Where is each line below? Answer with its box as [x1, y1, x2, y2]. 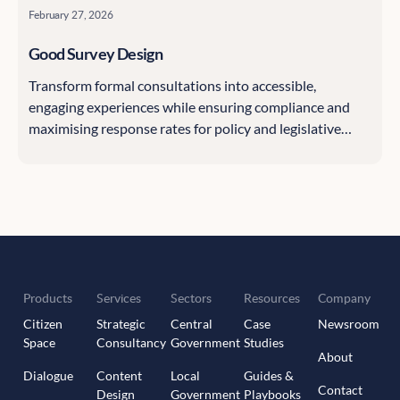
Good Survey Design [29, 44, 163, 64]
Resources [244, 288, 301, 306]
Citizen [22, 315, 62, 331]
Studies [244, 334, 285, 350]
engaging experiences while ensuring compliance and [29, 98, 350, 116]
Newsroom [317, 315, 379, 331]
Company [317, 288, 371, 306]
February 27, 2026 [29, 7, 113, 22]
